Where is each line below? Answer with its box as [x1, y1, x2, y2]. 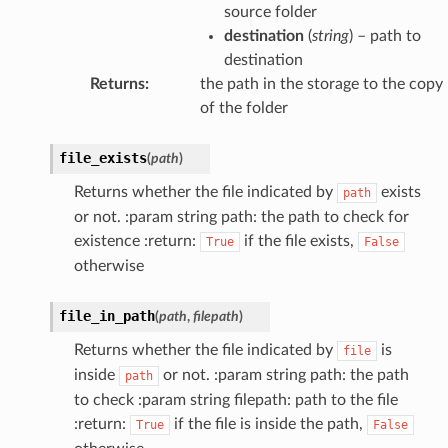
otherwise [73, 257, 144, 274]
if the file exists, [239, 232, 358, 249]
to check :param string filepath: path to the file [73, 391, 398, 408]
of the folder [199, 99, 288, 116]
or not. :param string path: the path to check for [73, 208, 409, 225]
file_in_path [58, 307, 155, 324]
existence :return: [73, 232, 200, 249]
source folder [223, 3, 317, 20]
